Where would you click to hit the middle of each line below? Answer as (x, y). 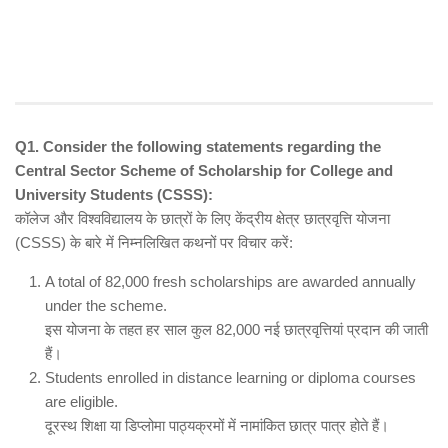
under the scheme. (106, 306)
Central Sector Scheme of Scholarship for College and (204, 171)
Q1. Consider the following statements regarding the (198, 147)
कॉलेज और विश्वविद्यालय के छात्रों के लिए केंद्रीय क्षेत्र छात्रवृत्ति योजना (202, 219)
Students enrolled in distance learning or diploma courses (230, 378)
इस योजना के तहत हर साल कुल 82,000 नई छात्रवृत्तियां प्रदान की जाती (236, 330)
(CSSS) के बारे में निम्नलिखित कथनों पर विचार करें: (154, 243)
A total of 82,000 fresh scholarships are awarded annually (230, 282)
